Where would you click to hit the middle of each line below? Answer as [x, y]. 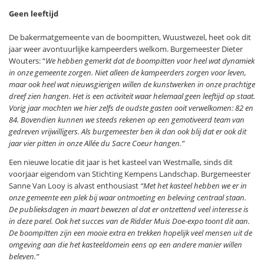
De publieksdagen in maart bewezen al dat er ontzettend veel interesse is [129, 209]
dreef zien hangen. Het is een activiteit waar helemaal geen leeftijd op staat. [132, 96]
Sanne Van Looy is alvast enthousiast [75, 185]
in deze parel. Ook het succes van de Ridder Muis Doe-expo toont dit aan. [129, 221]
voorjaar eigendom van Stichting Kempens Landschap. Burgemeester [130, 174]
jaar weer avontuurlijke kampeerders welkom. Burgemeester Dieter [126, 49]
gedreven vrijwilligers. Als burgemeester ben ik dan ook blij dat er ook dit [128, 131]
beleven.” [24, 256]
